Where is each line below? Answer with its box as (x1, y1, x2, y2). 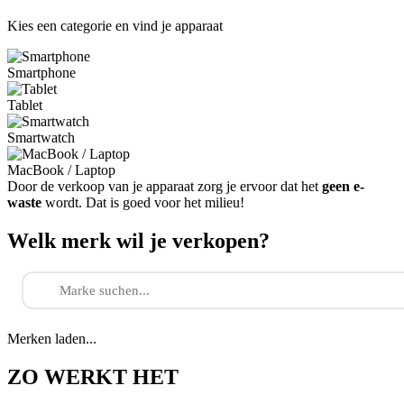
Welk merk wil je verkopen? (7, 229, 270, 253)
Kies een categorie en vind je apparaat (7, 18, 223, 34)
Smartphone (7, 65, 76, 81)
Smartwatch (7, 130, 75, 146)
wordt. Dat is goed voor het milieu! (41, 195, 244, 211)
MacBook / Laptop (7, 162, 115, 179)
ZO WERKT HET (7, 365, 179, 390)
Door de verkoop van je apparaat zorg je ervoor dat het (7, 179, 322, 195)
